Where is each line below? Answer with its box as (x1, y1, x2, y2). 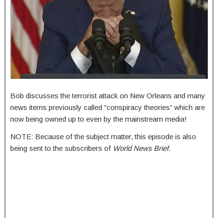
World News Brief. (113, 144, 170, 153)
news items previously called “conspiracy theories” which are (10, 103, 205, 112)
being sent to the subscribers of (10, 144, 113, 153)
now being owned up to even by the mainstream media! (10, 115, 187, 124)
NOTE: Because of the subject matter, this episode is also (10, 132, 196, 141)
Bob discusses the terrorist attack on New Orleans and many (10, 91, 205, 100)
